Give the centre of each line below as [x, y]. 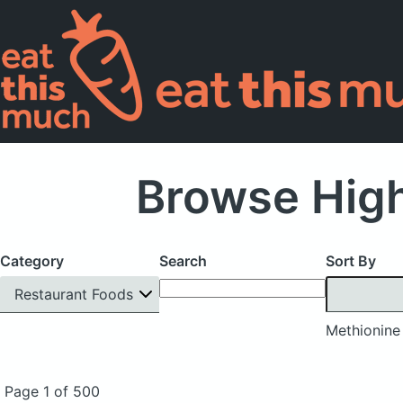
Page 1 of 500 [52, 391]
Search [183, 261]
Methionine [363, 330]
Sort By [350, 261]
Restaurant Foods [74, 294]
